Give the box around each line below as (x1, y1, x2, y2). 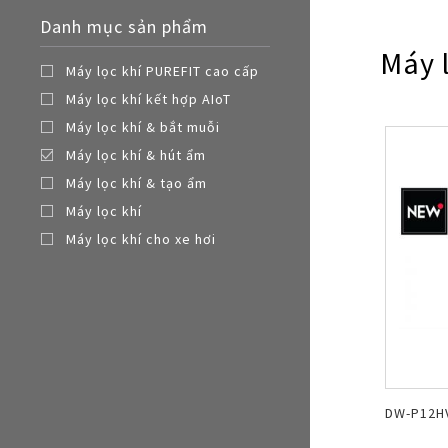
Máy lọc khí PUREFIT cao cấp (66, 62, 259, 80)
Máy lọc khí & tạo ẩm (66, 174, 207, 192)
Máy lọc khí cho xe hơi (66, 230, 216, 248)
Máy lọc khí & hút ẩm (66, 146, 206, 164)
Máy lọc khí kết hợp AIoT (66, 90, 231, 108)
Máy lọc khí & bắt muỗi (66, 118, 220, 136)
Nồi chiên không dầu (309, 39, 445, 57)
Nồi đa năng (309, 14, 389, 32)
